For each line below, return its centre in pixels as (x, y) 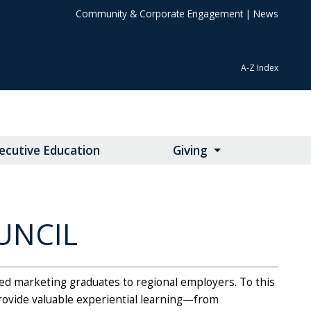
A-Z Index (260, 68)
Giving (191, 151)
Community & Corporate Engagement (159, 13)
